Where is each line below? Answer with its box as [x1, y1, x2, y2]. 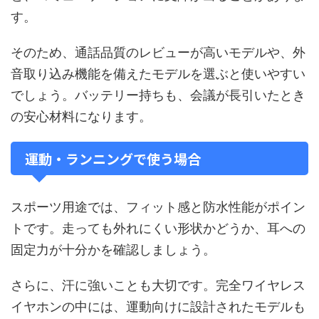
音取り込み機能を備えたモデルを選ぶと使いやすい [11, 66, 305, 81]
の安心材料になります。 [11, 109, 152, 124]
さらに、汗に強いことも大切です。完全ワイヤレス [11, 278, 305, 293]
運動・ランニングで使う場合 [25, 149, 201, 168]
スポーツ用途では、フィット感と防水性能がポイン [11, 199, 305, 214]
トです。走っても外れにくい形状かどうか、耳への [11, 221, 305, 236]
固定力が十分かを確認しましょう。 [11, 242, 216, 257]
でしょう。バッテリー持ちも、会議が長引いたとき [11, 88, 305, 103]
